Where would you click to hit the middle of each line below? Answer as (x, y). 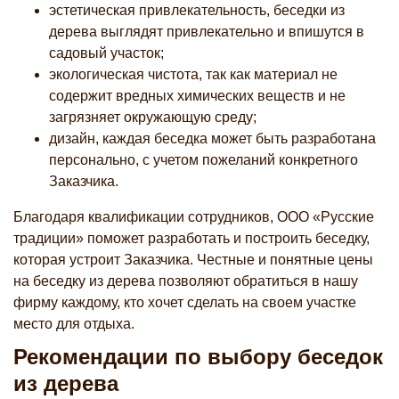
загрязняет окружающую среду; (153, 117)
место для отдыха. (74, 324)
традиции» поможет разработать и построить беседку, (191, 238)
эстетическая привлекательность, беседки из (197, 10)
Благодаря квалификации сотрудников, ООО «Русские (194, 217)
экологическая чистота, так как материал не (193, 74)
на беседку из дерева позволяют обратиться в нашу (186, 281)
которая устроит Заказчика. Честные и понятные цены (193, 260)
